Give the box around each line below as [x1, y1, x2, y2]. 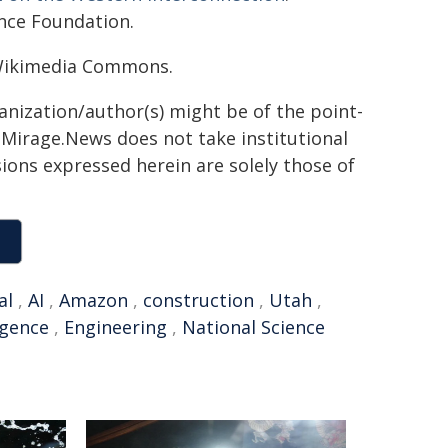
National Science [182, 315, 325, 339]
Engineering [64, 315, 167, 339]
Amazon [59, 288, 128, 312]
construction [143, 288, 254, 312]
